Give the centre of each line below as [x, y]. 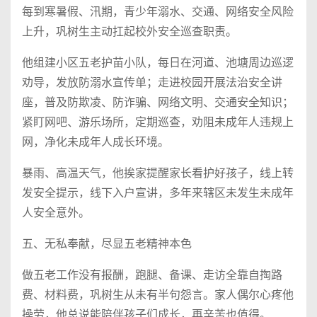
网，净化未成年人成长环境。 [96, 142]
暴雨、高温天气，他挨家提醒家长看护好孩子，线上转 [158, 173]
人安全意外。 [56, 212]
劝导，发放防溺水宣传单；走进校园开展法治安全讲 [152, 82]
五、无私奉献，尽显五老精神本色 [107, 243]
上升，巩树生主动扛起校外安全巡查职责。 [129, 31]
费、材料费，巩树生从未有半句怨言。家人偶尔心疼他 [158, 294]
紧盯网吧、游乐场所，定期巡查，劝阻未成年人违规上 [158, 122]
